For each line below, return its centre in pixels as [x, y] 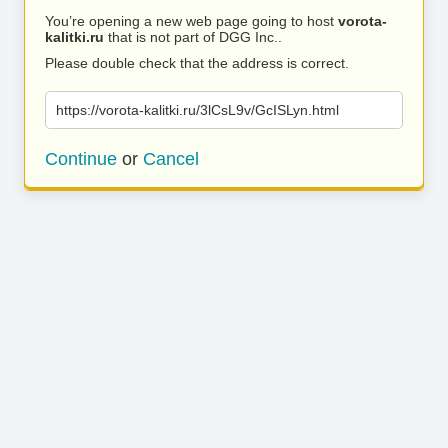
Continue [81, 159]
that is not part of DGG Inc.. [193, 37]
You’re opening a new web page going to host [191, 21]
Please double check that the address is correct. [197, 63]
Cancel [171, 159]
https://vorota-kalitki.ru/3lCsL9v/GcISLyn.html [197, 110]
